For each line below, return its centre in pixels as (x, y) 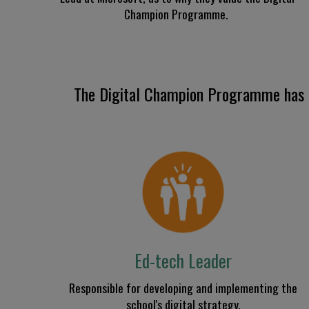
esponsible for (109, 287)
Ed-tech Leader (183, 260)
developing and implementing (212, 287)
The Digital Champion (139, 94)
